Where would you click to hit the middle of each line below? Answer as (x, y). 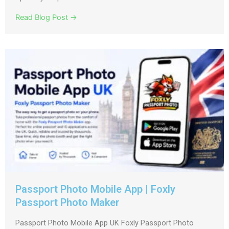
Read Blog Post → (46, 18)
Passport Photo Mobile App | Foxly (95, 189)
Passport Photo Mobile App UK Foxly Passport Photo (105, 223)
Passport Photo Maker (67, 203)
